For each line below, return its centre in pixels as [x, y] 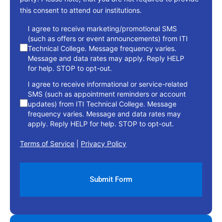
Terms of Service [47, 144]
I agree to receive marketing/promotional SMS [102, 29]
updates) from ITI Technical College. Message [102, 104]
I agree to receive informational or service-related [108, 84]
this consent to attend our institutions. [81, 10]
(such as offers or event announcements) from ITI [108, 39]
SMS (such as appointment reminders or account [107, 94]
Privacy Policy [104, 144]
